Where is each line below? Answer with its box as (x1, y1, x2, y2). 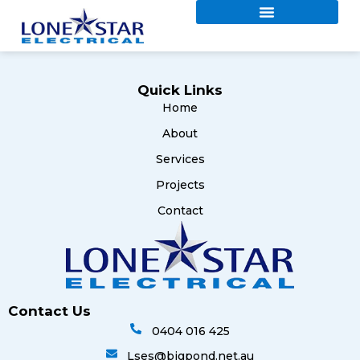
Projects (155, 178, 205, 193)
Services (155, 152, 205, 167)
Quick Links (137, 82, 223, 99)
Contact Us (8, 302, 91, 319)
